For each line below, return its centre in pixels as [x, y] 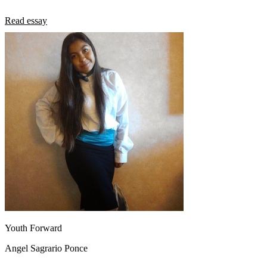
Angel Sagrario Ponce [46, 248]
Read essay [26, 20]
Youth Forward [33, 228]
